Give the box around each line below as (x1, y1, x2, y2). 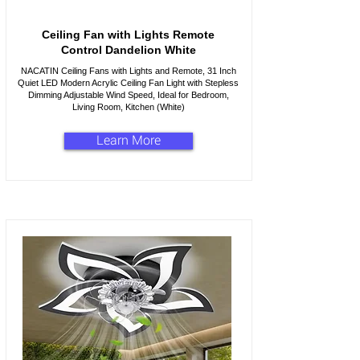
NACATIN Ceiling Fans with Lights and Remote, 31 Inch (20, 66, 236, 76)
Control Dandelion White (60, 43, 196, 56)
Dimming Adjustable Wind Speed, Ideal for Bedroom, (27, 90, 229, 100)
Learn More (96, 133, 161, 148)
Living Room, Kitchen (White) (72, 102, 185, 112)
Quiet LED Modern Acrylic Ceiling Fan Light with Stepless (18, 78, 239, 88)
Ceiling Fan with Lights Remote (42, 28, 215, 41)
